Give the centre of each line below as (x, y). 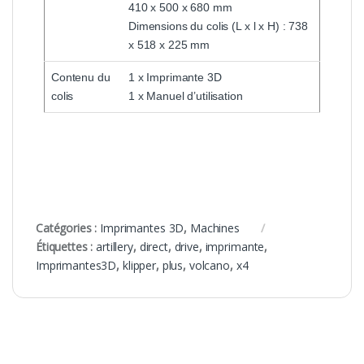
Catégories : (68, 227)
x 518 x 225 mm (169, 44)
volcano (209, 265)
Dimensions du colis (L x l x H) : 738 (218, 26)
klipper (139, 265)
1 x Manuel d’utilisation (186, 95)
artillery (115, 246)
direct (154, 246)
